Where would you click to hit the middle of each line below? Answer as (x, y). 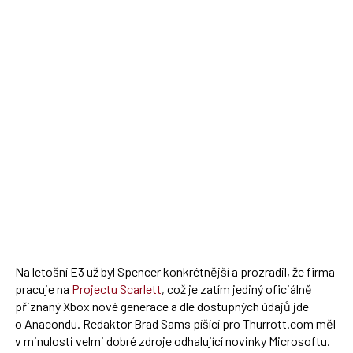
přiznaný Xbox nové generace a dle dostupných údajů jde (162, 307)
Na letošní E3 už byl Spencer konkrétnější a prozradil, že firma (175, 272)
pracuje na (43, 289)
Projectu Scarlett (116, 289)
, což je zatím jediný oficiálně (236, 289)
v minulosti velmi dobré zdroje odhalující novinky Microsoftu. (172, 341)
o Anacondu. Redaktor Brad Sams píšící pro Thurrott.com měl (175, 324)
